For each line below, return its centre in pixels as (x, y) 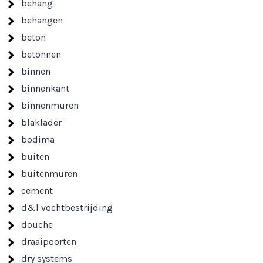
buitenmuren (50, 173)
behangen (42, 20)
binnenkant (45, 88)
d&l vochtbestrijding (67, 208)
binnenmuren (50, 105)
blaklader (42, 122)
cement (37, 190)
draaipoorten (49, 242)
